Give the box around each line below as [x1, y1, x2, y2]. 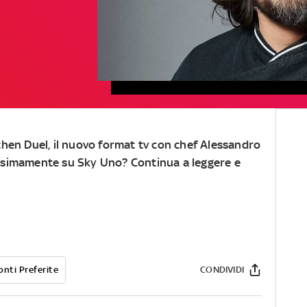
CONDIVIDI [200, 264, 244, 275]
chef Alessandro [174, 137, 261, 151]
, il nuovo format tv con [48, 137, 175, 151]
